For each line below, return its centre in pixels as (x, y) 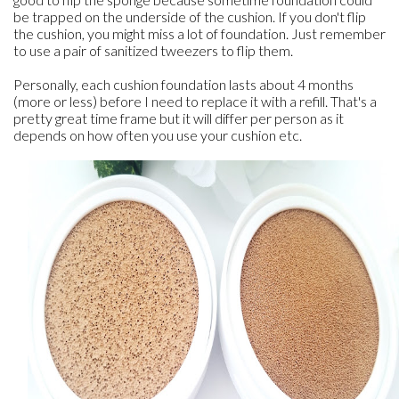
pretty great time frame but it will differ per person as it (179, 118)
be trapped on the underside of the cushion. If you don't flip (190, 16)
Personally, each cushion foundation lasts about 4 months (183, 84)
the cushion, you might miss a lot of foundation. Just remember (199, 33)
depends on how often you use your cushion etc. (158, 135)
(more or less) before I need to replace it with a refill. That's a (195, 101)
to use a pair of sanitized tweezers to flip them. (153, 50)
